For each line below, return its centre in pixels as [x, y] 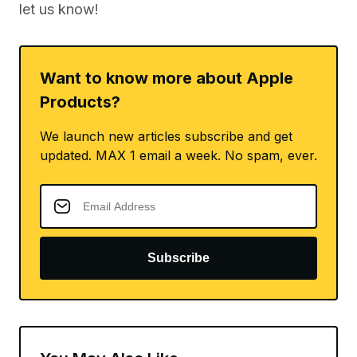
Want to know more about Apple [167, 78]
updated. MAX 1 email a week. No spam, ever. [178, 156]
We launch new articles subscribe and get [166, 137]
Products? [80, 102]
